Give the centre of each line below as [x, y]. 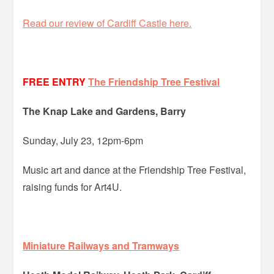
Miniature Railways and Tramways [101, 245]
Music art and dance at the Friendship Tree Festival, [135, 169]
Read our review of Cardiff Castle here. [107, 23]
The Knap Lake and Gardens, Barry [105, 111]
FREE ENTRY [54, 81]
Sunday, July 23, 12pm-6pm [83, 140]
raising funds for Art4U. [72, 187]
